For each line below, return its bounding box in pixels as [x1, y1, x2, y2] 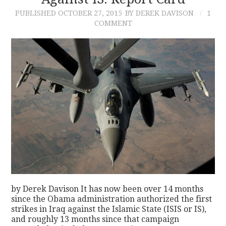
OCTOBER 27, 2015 [58, 9, 122, 17]
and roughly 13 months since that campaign [11, 214, 180, 224]
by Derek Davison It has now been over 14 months [11, 184, 204, 194]
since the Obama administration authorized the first [11, 194, 212, 204]
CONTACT [24, 17, 70, 28]
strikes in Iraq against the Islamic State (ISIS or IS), [11, 204, 207, 214]
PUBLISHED [15, 9, 58, 17]
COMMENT [94, 19, 132, 27]
